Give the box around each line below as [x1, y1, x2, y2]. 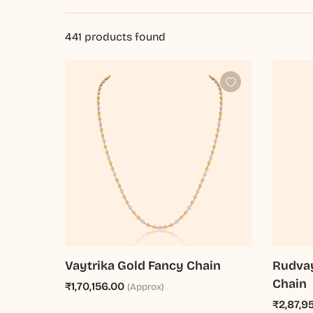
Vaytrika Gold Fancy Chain [65, 259, 221, 274]
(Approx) [127, 281, 165, 293]
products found [82, 30, 166, 44]
